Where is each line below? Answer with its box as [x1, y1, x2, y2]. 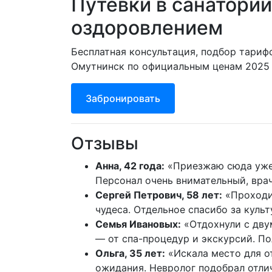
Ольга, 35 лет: [95, 246, 165, 259]
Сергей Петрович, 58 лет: [95, 188, 222, 201]
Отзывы [71, 132, 138, 154]
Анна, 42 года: [95, 159, 165, 172]
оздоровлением [71, 16, 223, 40]
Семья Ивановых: [95, 217, 181, 230]
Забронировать [86, 92, 160, 104]
